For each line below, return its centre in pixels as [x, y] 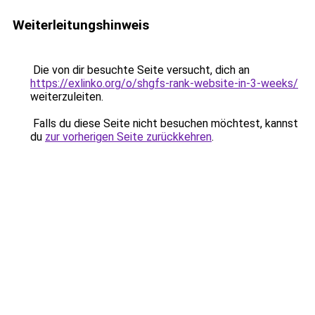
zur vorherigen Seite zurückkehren [128, 137]
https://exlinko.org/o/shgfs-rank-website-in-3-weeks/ [164, 83]
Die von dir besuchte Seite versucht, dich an [140, 70]
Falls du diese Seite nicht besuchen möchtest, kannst [164, 123]
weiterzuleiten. [67, 97]
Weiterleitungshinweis [81, 25]
